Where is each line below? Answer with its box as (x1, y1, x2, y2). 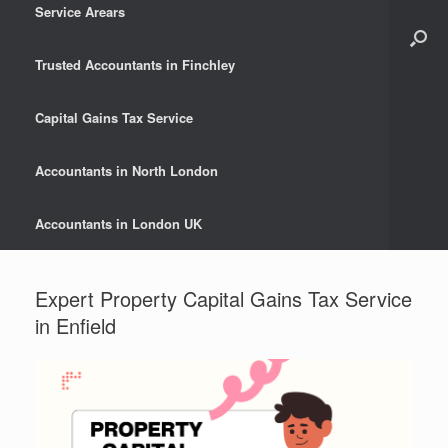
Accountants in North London (35, 161, 218, 181)
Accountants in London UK (35, 214, 202, 234)
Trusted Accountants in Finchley (35, 55, 235, 75)
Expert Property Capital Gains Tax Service (35, 284, 412, 314)
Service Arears (35, 2, 125, 22)
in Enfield (35, 311, 116, 341)
